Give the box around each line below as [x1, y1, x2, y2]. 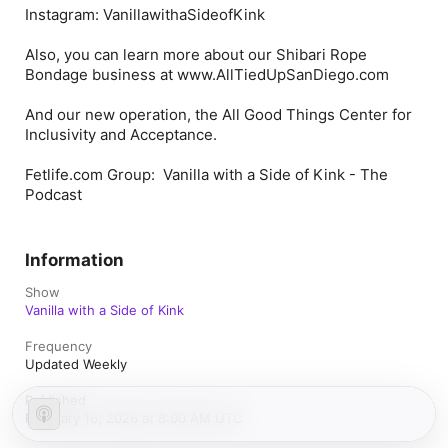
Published [25, 392, 86, 408]
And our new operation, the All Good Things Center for [25, 105, 412, 124]
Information [25, 250, 124, 270]
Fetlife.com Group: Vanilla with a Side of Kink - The [25, 165, 388, 184]
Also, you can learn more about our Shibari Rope [25, 45, 367, 64]
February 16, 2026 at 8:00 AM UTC [25, 410, 242, 426]
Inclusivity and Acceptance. [25, 125, 217, 144]
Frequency [25, 338, 92, 354]
